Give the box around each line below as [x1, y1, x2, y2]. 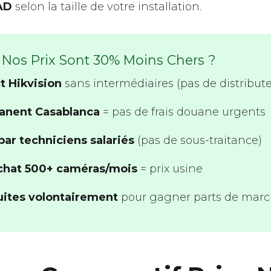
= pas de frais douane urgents [100, 105, 266, 119]
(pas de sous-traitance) [134, 134, 262, 148]
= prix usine [137, 162, 203, 176]
